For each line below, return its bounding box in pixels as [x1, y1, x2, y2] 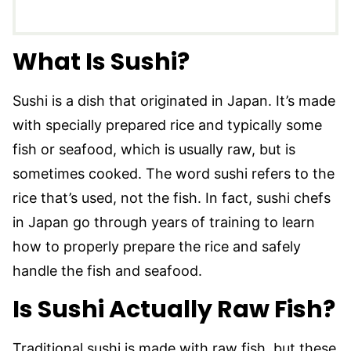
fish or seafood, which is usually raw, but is [13, 140, 295, 157]
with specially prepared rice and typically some [13, 116, 322, 133]
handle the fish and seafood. [13, 262, 206, 279]
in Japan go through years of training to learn [13, 213, 315, 230]
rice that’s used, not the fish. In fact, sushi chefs [13, 189, 331, 206]
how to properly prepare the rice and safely [13, 237, 301, 255]
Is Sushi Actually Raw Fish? [13, 292, 335, 326]
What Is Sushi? [13, 45, 190, 78]
